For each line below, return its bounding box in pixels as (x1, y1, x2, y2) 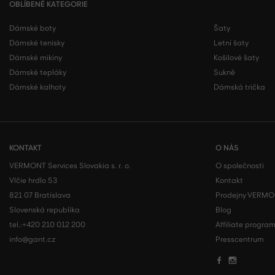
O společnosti (215, 161, 264, 170)
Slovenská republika (9, 206, 80, 214)
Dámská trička (213, 83, 265, 91)
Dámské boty (9, 24, 56, 33)
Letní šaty (213, 39, 249, 47)
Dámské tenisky (9, 39, 64, 47)
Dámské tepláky (9, 68, 66, 77)
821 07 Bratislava (9, 191, 71, 199)
